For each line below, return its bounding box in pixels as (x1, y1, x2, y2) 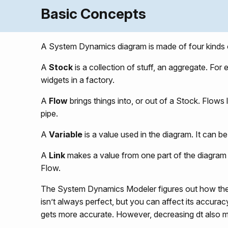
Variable (49, 129, 82, 140)
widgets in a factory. (41, 75, 115, 85)
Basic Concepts (41, 5, 146, 22)
